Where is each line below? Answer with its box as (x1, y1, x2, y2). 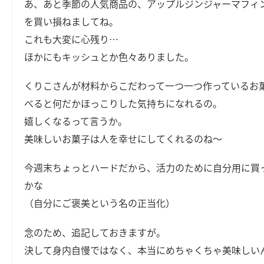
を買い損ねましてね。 (24, 14, 119, 28)
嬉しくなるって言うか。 (24, 114, 128, 128)
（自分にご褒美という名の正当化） (24, 196, 176, 210)
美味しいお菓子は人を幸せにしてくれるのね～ (24, 131, 223, 146)
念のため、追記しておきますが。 (24, 225, 166, 239)
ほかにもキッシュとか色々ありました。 (24, 49, 194, 64)
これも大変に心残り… (24, 31, 119, 46)
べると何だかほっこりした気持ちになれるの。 (24, 96, 223, 111)
